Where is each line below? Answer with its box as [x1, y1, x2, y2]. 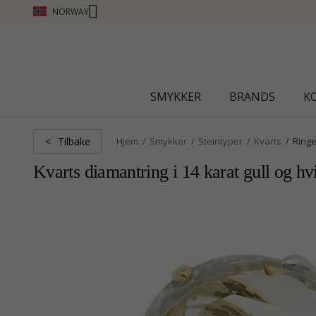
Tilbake [58, 134, 90, 148]
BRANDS [229, 89, 275, 104]
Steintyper [198, 135, 243, 147]
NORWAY [52, 5, 89, 18]
